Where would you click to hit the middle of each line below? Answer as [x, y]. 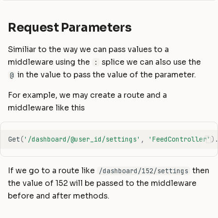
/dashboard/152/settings [143, 171]
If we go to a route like [52, 171]
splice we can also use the [150, 63]
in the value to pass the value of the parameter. [106, 75]
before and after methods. [59, 196]
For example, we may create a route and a [87, 95]
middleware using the [50, 63]
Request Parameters [70, 27]
